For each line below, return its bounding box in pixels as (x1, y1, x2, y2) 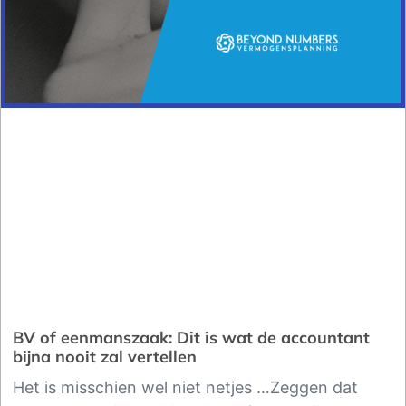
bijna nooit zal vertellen (13, 346, 197, 368)
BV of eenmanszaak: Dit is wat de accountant (13, 327, 370, 349)
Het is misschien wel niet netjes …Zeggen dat (13, 378, 358, 398)
